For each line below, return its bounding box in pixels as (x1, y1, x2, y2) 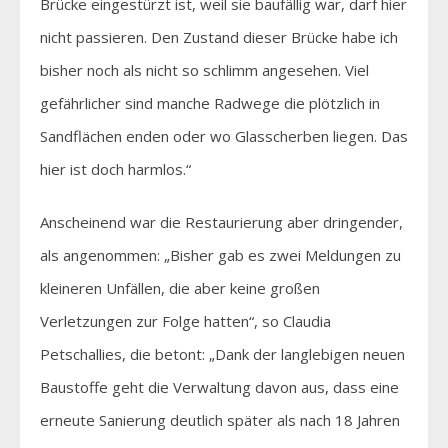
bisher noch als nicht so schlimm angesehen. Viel (40, 59, 369, 80)
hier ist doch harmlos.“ (40, 158, 191, 179)
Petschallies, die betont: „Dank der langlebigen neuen (40, 343, 405, 364)
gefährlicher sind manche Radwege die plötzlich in (40, 92, 380, 113)
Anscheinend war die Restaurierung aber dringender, (40, 211, 403, 232)
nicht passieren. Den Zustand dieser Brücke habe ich (40, 26, 398, 47)
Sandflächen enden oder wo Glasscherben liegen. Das (40, 125, 408, 146)
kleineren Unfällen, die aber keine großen (40, 277, 320, 298)
